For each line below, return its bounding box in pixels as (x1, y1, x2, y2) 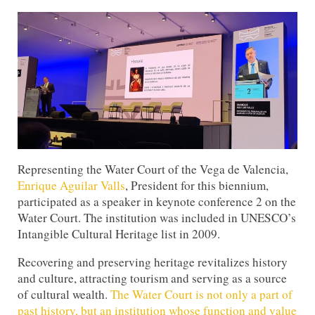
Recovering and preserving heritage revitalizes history (18, 253, 288, 270)
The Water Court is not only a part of (110, 285, 293, 302)
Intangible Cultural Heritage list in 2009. (18, 225, 221, 242)
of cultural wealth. (18, 285, 111, 302)
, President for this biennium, (125, 176, 269, 193)
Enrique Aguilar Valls (18, 176, 126, 193)
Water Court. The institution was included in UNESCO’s (18, 209, 297, 226)
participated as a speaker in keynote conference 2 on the (18, 193, 297, 210)
